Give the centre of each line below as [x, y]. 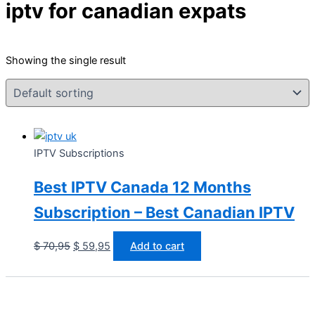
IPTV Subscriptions [79, 153]
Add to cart [157, 246]
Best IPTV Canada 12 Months [142, 187]
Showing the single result [66, 60]
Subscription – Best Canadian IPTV [164, 212]
